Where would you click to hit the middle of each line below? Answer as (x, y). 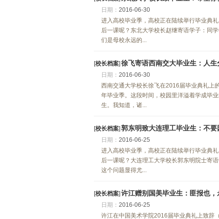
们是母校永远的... (124, 40)
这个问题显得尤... (124, 170)
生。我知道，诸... (124, 105)
